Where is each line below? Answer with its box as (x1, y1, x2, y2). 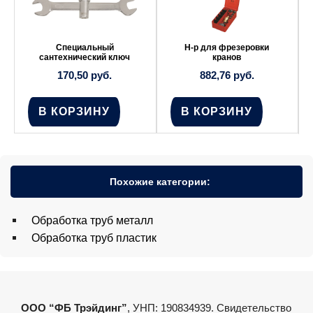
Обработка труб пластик (31, 232, 156, 245)
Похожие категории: (110, 176, 210, 188)
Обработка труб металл (31, 214, 153, 227)
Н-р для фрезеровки (184, 42, 270, 52)
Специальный (55, 42, 114, 52)
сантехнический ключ (39, 52, 131, 62)
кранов (212, 52, 242, 62)
